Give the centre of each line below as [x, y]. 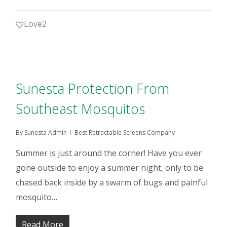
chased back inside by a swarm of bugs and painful [112, 182]
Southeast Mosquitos [81, 109]
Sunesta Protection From [93, 88]
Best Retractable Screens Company [125, 133]
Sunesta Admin [46, 133]
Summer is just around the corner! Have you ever [109, 153]
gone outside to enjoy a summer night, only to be [110, 168]
